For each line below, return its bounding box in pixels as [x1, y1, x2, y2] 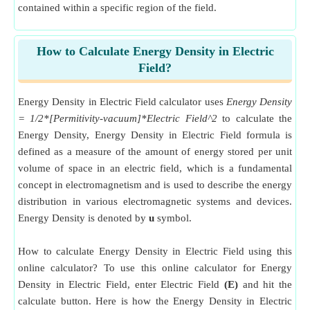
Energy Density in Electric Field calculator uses [18, 96, 226, 107]
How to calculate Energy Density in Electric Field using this [18, 246, 292, 257]
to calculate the [217, 113, 293, 124]
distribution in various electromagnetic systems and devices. [18, 196, 292, 207]
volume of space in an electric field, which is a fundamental [18, 163, 292, 174]
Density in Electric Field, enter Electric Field [18, 279, 224, 290]
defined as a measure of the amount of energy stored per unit [18, 146, 292, 157]
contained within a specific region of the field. [18, 2, 217, 13]
